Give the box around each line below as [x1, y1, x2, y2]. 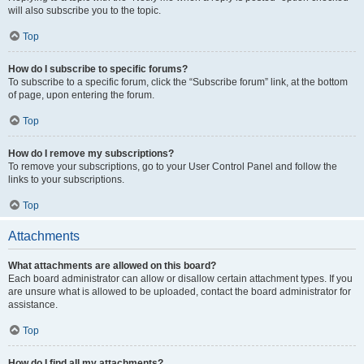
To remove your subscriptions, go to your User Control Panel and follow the [8, 161, 337, 172]
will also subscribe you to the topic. [8, 5, 161, 16]
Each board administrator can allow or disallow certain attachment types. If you [8, 273, 353, 284]
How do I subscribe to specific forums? [8, 63, 188, 75]
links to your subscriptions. [8, 174, 124, 185]
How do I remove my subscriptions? [8, 148, 174, 159]
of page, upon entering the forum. [8, 89, 154, 101]
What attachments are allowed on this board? [8, 260, 216, 271]
